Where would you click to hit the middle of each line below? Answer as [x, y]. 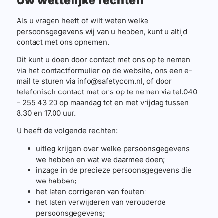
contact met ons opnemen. [63, 42]
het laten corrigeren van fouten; [91, 191]
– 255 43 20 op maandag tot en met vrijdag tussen [102, 102]
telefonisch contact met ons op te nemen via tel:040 [107, 91]
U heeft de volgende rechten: [67, 131]
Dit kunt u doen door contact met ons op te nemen [103, 59]
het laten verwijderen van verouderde [101, 202]
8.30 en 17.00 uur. [46, 113]
